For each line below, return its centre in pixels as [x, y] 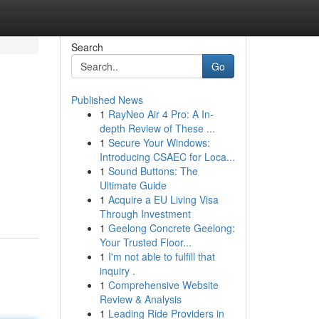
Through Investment [145, 214]
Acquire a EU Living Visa [163, 199]
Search [87, 47]
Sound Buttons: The [153, 171]
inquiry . [117, 271]
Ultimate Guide [133, 185]
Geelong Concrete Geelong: [171, 228]
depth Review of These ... [157, 128]
